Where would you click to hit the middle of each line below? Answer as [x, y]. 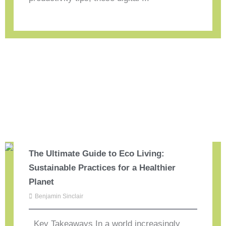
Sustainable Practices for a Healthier [102, 167]
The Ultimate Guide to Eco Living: [97, 153]
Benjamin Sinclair [59, 196]
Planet [42, 182]
